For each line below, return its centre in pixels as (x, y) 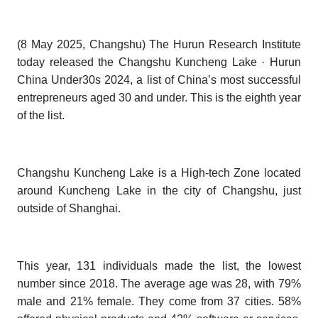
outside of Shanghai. (69, 209)
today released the (68, 62)
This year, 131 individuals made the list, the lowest (159, 266)
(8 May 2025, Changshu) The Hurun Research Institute (159, 45)
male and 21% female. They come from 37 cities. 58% (159, 302)
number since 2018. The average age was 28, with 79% (159, 284)
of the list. (41, 116)
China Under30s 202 (71, 80)
